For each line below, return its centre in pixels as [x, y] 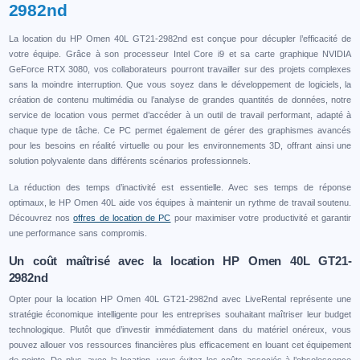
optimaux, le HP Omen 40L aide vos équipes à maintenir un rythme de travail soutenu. [180, 202]
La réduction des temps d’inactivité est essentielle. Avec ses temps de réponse [180, 187]
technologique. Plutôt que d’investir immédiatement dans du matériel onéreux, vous [180, 329]
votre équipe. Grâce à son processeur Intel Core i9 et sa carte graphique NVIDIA [180, 53]
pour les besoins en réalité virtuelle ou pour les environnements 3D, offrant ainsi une [180, 145]
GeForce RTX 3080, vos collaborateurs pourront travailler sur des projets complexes [180, 69]
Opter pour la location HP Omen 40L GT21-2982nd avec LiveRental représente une [180, 299]
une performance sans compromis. [78, 233]
